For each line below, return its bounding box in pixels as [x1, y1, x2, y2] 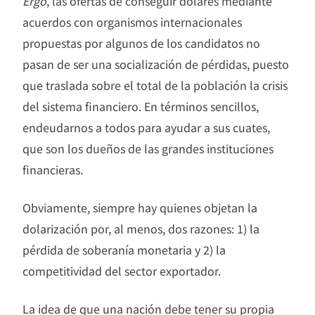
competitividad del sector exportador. [22, 262, 221, 279]
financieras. [22, 160, 83, 178]
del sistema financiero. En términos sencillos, [22, 97, 259, 115]
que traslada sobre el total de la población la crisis [22, 76, 288, 94]
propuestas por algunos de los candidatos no [22, 34, 260, 51]
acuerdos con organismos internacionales [22, 13, 242, 30]
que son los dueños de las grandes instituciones [22, 139, 274, 157]
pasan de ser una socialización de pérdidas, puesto [22, 55, 289, 72]
